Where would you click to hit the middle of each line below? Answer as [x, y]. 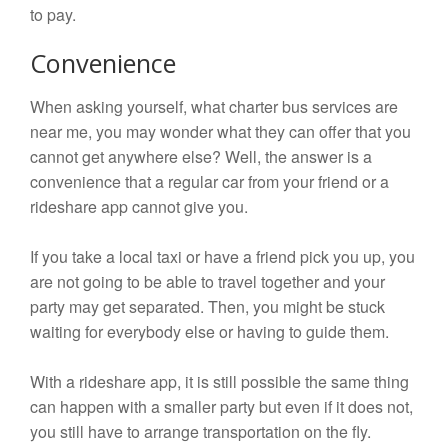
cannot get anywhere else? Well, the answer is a [201, 157]
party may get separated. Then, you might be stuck [207, 307]
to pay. [53, 15]
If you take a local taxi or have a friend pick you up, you [222, 257]
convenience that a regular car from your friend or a [209, 182]
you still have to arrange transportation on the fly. [200, 432]
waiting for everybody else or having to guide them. [209, 332]
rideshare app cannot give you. [139, 207]
